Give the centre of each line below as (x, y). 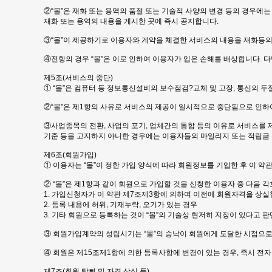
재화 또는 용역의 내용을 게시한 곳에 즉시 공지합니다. (131, 21)
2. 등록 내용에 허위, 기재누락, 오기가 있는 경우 (121, 205)
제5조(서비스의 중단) (78, 78)
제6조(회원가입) (70, 155)
